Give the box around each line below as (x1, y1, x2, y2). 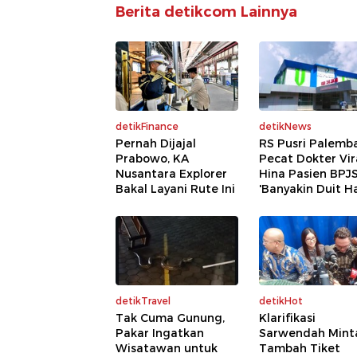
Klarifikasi (259, 310, 316, 325)
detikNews (259, 120, 312, 133)
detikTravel (116, 294, 171, 307)
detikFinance (116, 120, 178, 133)
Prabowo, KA (116, 151, 189, 167)
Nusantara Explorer (116, 167, 227, 182)
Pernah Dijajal (116, 136, 196, 151)
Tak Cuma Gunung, (116, 310, 225, 325)
